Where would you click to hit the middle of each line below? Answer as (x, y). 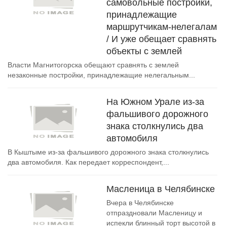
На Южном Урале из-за (155, 102)
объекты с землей (144, 51)
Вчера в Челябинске (140, 203)
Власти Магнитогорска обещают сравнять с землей (93, 65)
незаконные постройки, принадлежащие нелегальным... (101, 75)
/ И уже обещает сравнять (161, 39)
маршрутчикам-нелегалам (162, 27)
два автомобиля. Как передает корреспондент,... (88, 162)
